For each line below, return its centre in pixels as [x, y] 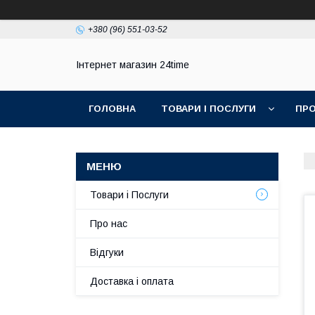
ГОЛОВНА [112, 109]
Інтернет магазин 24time [133, 65]
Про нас [109, 224]
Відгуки [107, 252]
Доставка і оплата [132, 281]
